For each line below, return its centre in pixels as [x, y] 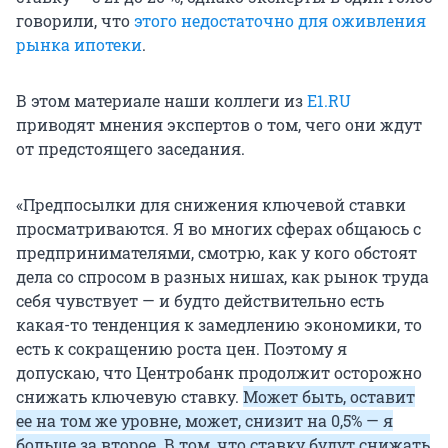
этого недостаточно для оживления [280, 21]
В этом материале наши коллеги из [161, 101]
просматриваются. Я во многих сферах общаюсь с [218, 229]
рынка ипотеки [79, 45]
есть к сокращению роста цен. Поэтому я [181, 349]
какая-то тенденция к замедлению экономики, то [219, 325]
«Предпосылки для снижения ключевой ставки [211, 205]
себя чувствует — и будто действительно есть [200, 301]
